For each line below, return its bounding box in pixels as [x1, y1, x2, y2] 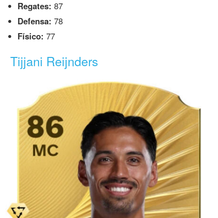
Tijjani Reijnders [10, 52, 99, 70]
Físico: [18, 30, 44, 42]
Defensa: [18, 15, 52, 27]
